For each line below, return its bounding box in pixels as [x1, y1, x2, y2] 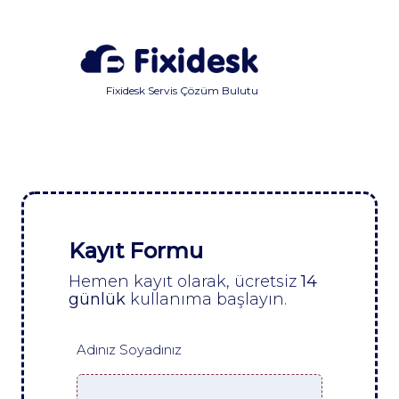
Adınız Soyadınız [77, 340, 182, 358]
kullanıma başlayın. [126, 289, 287, 309]
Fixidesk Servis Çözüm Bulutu [106, 84, 258, 98]
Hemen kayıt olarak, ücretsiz [69, 271, 301, 291]
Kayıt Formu [69, 237, 203, 264]
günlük [69, 289, 126, 309]
